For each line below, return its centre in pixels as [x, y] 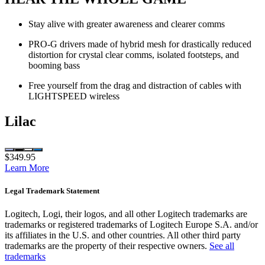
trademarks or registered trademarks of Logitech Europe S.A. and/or [131, 225]
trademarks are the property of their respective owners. [107, 246]
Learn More [27, 168]
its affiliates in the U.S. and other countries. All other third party [123, 235]
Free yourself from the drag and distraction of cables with [135, 86]
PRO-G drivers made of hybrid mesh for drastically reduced [140, 44]
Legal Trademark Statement [52, 191]
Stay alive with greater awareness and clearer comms [127, 24]
